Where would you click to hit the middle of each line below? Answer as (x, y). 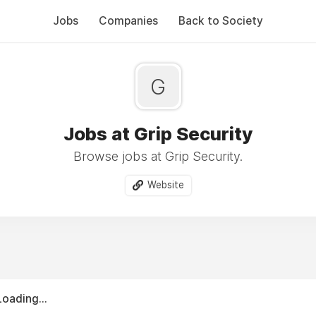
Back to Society (221, 21)
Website (165, 185)
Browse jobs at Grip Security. (158, 156)
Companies (128, 21)
